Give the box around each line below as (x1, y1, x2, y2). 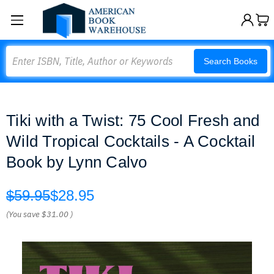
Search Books (204, 56, 257, 66)
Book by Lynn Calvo (6, 153, 147, 171)
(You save (6, 209, 40, 220)
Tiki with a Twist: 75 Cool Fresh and (6, 111, 259, 130)
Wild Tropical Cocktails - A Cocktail (6, 132, 255, 150)
